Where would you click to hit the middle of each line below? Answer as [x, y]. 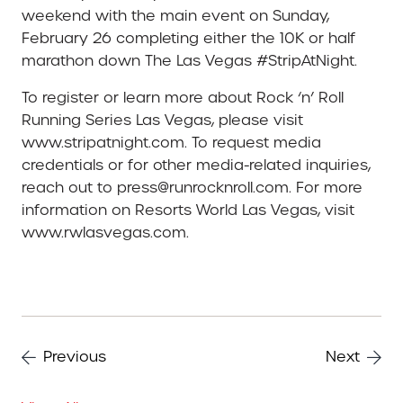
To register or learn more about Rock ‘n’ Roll [183, 98]
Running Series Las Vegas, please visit [162, 121]
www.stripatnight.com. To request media [171, 143]
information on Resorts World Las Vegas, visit [188, 210]
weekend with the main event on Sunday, [175, 16]
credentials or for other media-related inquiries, [196, 166]
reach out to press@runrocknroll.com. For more [192, 188]
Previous [75, 357]
